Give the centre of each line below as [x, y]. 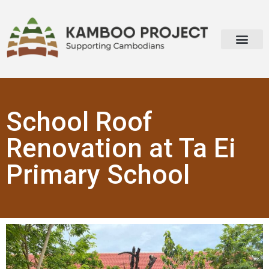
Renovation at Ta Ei [121, 148]
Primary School [98, 174]
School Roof [79, 122]
